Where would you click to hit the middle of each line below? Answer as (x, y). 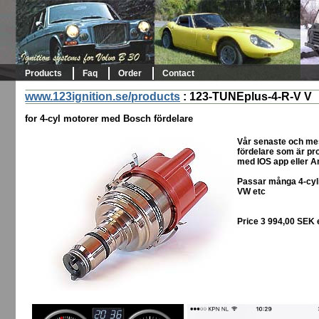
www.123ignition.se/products (103, 96)
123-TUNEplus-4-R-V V (251, 96)
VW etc (251, 192)
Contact (178, 73)
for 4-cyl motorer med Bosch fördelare (109, 119)
